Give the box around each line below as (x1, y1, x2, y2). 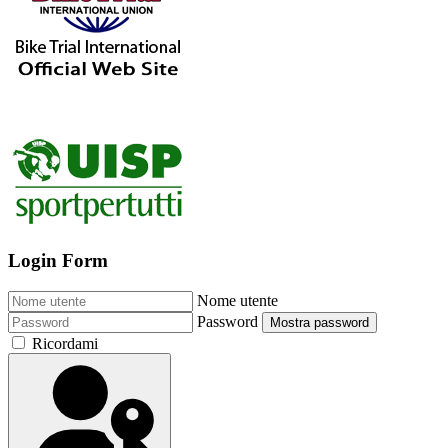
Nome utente (197, 291, 278, 309)
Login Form (8, 250, 108, 272)
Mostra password (270, 314, 369, 330)
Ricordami (32, 334, 98, 352)
